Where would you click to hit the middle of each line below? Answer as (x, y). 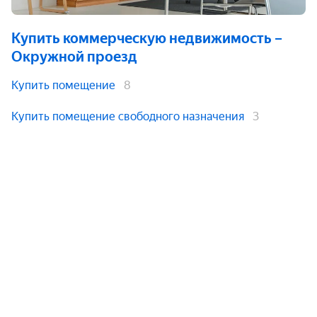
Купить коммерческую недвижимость (142, 38)
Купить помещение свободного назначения (128, 116)
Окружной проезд (74, 57)
